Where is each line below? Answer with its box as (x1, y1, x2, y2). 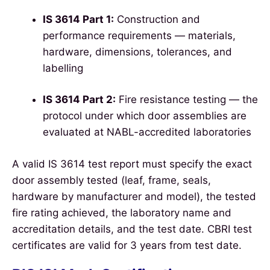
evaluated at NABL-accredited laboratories (43, 126, 251, 139)
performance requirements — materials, (43, 29, 236, 42)
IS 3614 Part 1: (43, 13, 114, 25)
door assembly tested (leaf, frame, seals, (12, 174, 211, 186)
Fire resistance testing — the (116, 93, 258, 106)
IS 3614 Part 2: (43, 93, 116, 106)
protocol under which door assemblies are (43, 110, 246, 122)
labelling (43, 61, 83, 74)
